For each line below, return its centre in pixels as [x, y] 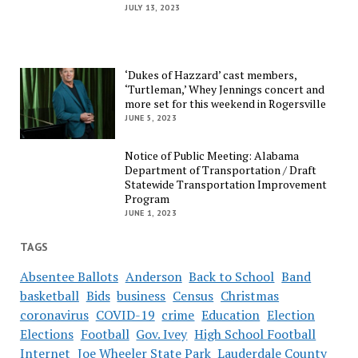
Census [193, 295]
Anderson [153, 276]
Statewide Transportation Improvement [226, 185]
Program [147, 199]
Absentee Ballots [69, 276]
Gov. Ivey [162, 334]
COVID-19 [125, 314]
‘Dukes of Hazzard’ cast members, [211, 74]
